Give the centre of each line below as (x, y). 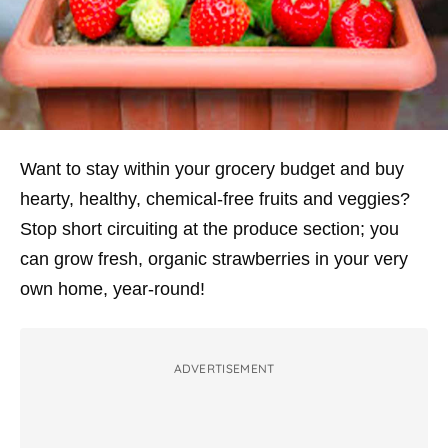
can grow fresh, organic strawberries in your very (214, 259)
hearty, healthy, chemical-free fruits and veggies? (215, 199)
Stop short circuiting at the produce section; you (209, 229)
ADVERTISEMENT (224, 368)
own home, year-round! (112, 289)
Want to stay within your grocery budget (180, 169)
